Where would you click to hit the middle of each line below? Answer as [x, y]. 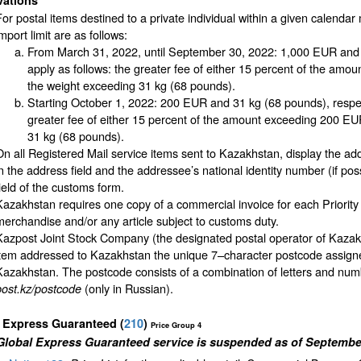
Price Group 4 [176, 326]
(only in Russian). [127, 288]
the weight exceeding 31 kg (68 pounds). [131, 85]
